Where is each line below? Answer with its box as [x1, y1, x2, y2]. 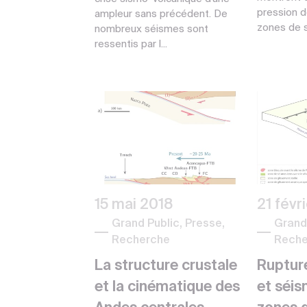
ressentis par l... [95, 38, 167, 49]
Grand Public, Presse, [112, 218, 225, 230]
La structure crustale [95, 258, 237, 273]
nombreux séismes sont [95, 23, 208, 34]
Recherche [112, 234, 170, 246]
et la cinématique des [95, 280, 240, 295]
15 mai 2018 [95, 197, 173, 212]
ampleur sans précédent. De [95, 8, 228, 19]
